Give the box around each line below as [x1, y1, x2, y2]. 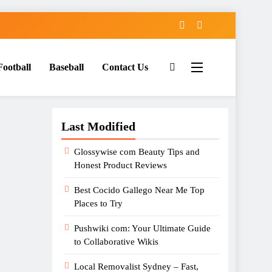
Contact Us [101, 62, 148, 72]
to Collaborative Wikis [74, 237, 158, 246]
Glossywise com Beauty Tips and [74, 147, 200, 157]
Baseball [49, 62, 84, 72]
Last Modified [61, 120, 135, 133]
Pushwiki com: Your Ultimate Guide [74, 223, 211, 233]
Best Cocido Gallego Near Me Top [74, 185, 205, 195]
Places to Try [74, 199, 123, 208]
